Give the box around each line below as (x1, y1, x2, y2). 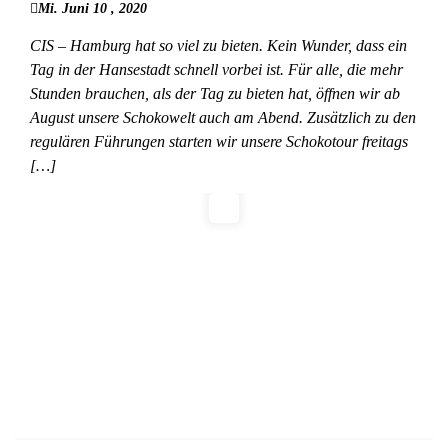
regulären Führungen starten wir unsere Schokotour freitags (30, 133, 408, 151)
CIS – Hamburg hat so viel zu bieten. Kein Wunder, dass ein (30, 37, 407, 55)
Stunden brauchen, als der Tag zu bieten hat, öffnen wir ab (30, 85, 400, 103)
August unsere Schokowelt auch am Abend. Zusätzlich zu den (30, 109, 416, 127)
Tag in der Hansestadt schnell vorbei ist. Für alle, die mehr (30, 61, 403, 79)
